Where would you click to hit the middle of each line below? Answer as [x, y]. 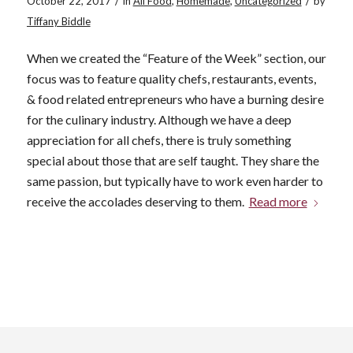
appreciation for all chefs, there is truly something [159, 140]
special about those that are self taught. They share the [173, 161]
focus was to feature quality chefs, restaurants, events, [171, 79]
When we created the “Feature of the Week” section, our [176, 58]
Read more [278, 202]
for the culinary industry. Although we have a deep [159, 120]
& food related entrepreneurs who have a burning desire [175, 99]
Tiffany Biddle [58, 21]
